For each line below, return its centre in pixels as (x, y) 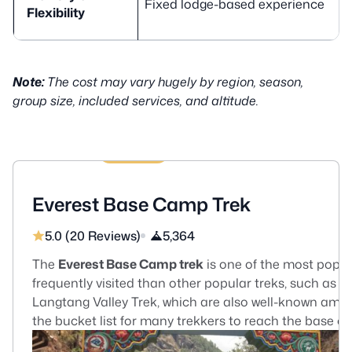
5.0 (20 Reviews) (93, 235)
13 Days (65, 141)
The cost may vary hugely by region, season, (175, 81)
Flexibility (56, 12)
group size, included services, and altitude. (136, 100)
